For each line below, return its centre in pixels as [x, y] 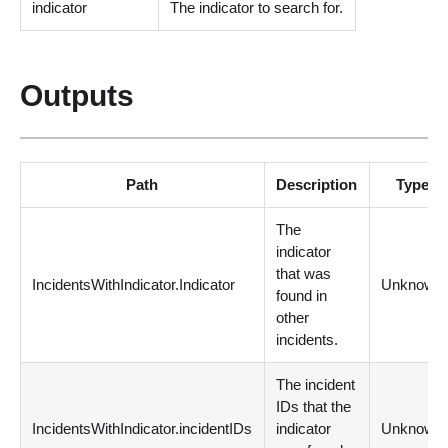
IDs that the [314, 406]
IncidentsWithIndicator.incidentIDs [142, 428]
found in [302, 295]
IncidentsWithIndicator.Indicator [134, 284]
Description [317, 184]
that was [304, 273]
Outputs [76, 95]
